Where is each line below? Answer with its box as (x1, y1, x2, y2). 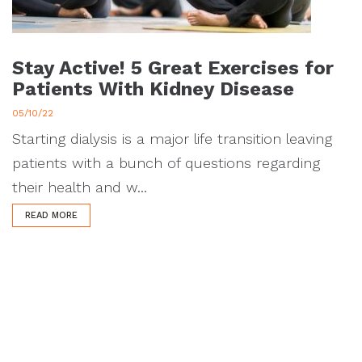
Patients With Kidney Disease (12, 78, 294, 100)
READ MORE (25, 210, 78, 221)
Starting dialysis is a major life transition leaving (12, 130, 332, 147)
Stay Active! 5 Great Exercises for (12, 57, 334, 79)
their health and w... (12, 179, 147, 196)
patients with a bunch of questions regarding (12, 154, 320, 171)
